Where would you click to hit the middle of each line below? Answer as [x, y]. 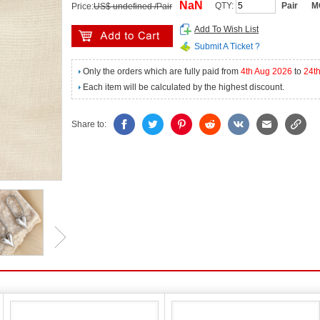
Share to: [89, 124]
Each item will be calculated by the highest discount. [184, 87]
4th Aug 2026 [266, 71]
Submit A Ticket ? [227, 46]
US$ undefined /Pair [133, 6]
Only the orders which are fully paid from [162, 71]
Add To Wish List [226, 29]
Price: [82, 6]
